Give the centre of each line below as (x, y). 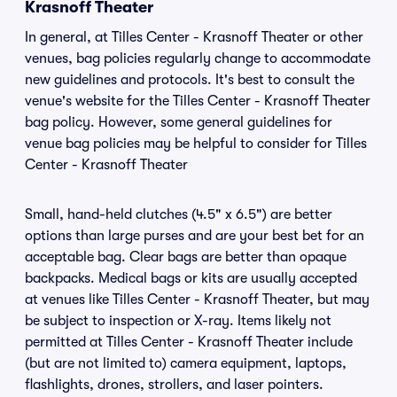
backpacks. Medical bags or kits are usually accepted (191, 278)
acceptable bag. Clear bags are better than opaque (186, 257)
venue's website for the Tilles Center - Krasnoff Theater (198, 101)
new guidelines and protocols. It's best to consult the (190, 80)
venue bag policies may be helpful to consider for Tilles (196, 144)
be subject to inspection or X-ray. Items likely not (178, 321)
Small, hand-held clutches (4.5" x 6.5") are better (179, 214)
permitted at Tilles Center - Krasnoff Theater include (189, 342)
